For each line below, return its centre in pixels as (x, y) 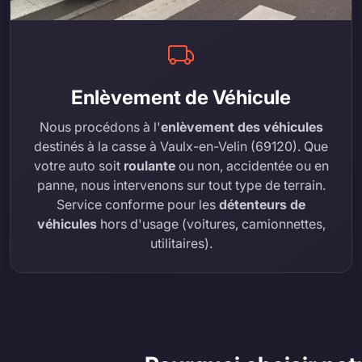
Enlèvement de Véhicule (181, 97)
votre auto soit (78, 165)
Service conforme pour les (138, 204)
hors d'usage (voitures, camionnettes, (211, 223)
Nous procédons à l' (100, 126)
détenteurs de (262, 204)
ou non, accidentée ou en (252, 165)
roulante (149, 165)
